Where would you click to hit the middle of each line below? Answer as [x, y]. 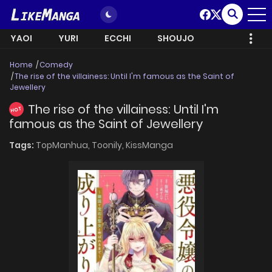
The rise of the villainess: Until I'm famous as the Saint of [124, 76]
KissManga [149, 145]
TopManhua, [64, 145]
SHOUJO [176, 38]
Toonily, [109, 145]
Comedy [56, 65]
